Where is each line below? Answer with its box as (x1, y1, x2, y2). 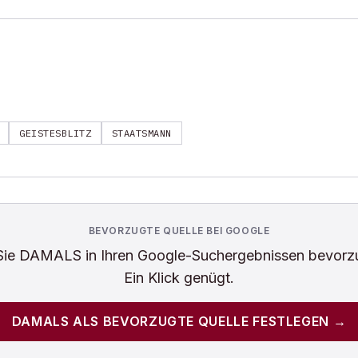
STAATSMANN (112, 127, 172, 139)
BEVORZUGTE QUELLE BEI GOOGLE (88, 225, 270, 237)
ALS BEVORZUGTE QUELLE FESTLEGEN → (69, 313, 347, 329)
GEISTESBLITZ (19, 127, 92, 139)
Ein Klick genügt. (124, 269, 234, 286)
